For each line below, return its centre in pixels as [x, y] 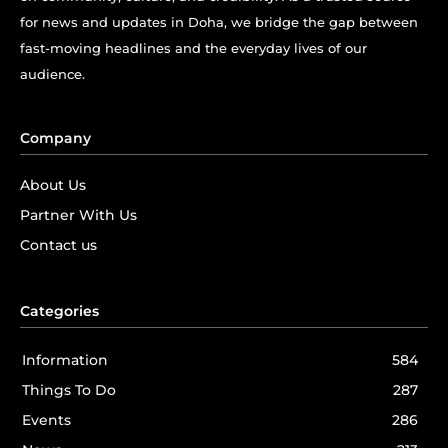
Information [65, 360]
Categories [59, 311]
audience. [52, 74]
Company [55, 138]
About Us [53, 185]
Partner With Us [78, 215]
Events [46, 420]
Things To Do [69, 390]
